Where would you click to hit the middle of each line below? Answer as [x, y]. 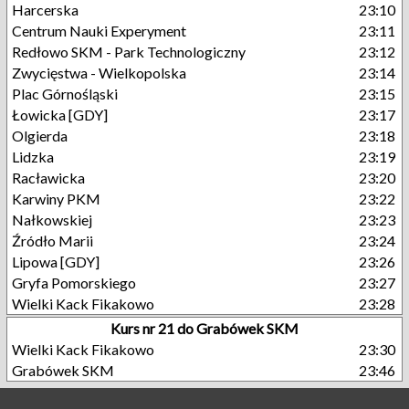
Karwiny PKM [56, 199]
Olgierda [40, 136]
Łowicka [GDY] [60, 115]
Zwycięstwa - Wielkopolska [99, 73]
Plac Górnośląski [65, 94]
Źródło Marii [52, 241]
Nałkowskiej [52, 220]
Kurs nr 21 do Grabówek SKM [204, 328]
